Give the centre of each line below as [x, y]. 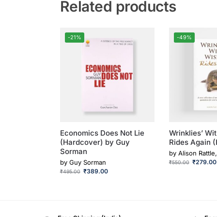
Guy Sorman [87, 162]
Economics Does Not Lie [102, 133]
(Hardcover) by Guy [95, 142]
